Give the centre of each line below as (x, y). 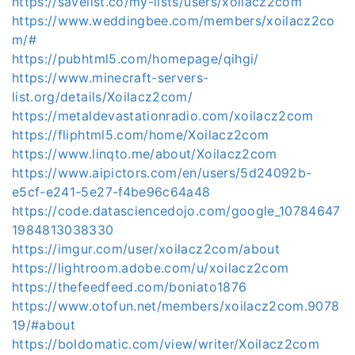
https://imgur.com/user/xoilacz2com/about (146, 249)
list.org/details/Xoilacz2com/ (103, 97)
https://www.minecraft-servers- (111, 78)
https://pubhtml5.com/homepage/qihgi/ (136, 59)
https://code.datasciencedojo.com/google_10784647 (176, 211)
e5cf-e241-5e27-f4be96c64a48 (111, 192)
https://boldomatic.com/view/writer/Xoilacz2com (166, 344)
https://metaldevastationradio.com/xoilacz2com (163, 116)
